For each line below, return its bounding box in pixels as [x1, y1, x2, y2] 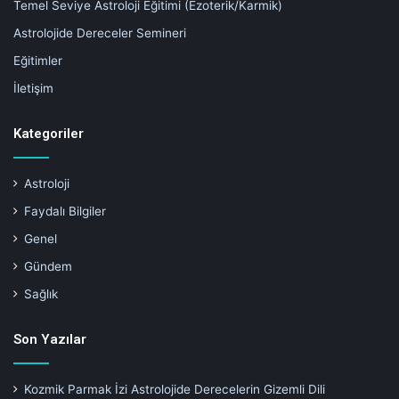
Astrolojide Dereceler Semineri [13, 26, 186, 41]
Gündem [24, 259, 72, 274]
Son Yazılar [13, 331, 86, 348]
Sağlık [24, 287, 58, 302]
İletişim [13, 81, 53, 96]
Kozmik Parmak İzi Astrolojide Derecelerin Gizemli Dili [24, 382, 325, 397]
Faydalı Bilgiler [24, 204, 106, 219]
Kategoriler [13, 126, 84, 142]
